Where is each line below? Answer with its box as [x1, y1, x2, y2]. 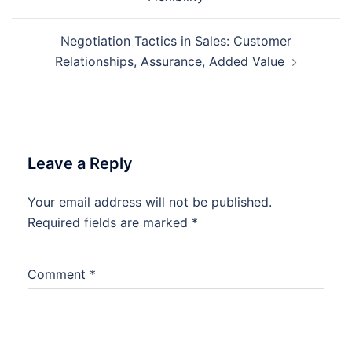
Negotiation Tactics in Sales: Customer [60, 32, 291, 49]
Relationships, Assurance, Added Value [55, 53, 284, 69]
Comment [27, 266, 90, 282]
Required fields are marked [27, 214, 192, 230]
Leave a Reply [27, 153, 133, 173]
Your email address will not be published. [27, 193, 272, 210]
